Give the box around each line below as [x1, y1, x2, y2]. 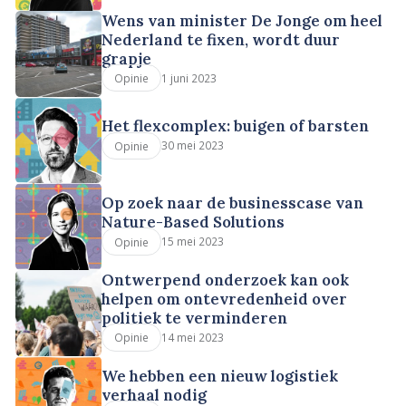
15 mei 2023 [160, 234, 224, 249]
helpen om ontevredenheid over [101, 288, 348, 309]
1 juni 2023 [160, 70, 217, 85]
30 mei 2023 [160, 138, 224, 153]
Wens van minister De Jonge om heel [101, 10, 383, 31]
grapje [101, 48, 152, 69]
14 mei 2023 [160, 330, 224, 345]
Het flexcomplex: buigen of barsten [101, 116, 370, 137]
